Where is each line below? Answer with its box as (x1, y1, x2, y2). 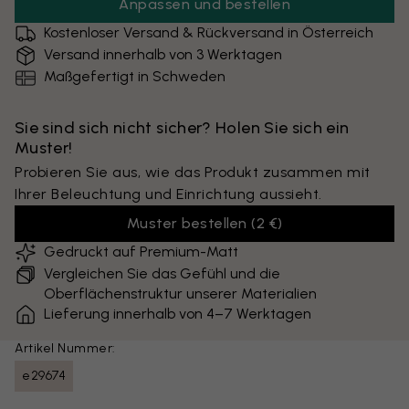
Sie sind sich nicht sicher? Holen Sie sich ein (15, 118, 350, 138)
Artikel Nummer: (15, 341, 116, 356)
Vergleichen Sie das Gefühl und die (44, 265, 280, 282)
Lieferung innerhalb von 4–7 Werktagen (44, 305, 311, 322)
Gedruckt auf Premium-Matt (44, 243, 238, 260)
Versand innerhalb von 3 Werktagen (44, 46, 282, 63)
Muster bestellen (126, 215, 247, 232)
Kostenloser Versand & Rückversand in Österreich (44, 24, 373, 41)
